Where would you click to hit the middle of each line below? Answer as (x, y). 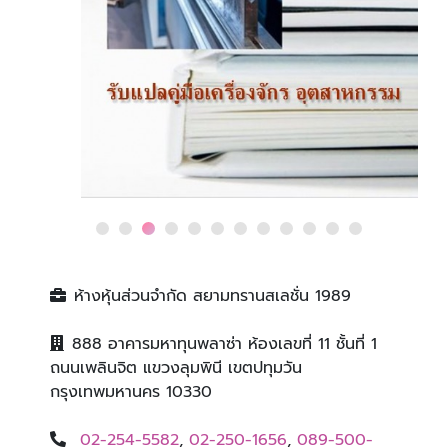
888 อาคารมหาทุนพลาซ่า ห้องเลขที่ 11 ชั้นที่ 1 (224, 344)
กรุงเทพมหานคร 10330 (131, 392)
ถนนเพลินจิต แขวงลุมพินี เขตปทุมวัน (176, 368)
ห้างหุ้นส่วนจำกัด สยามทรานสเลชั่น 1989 (212, 296)
